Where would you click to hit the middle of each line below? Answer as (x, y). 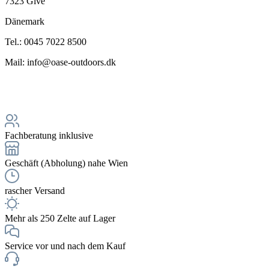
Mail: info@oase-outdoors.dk (60, 62)
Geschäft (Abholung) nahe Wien (66, 163)
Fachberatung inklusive (49, 135)
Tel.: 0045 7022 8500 (46, 41)
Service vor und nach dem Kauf (65, 246)
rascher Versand (35, 190)
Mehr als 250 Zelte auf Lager (60, 218)
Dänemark (25, 21)
